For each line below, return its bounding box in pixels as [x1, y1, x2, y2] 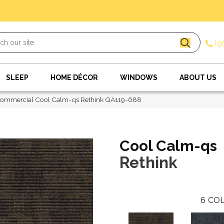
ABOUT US [179, 73, 216, 81]
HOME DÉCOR [50, 73, 98, 81]
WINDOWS [120, 73, 157, 81]
